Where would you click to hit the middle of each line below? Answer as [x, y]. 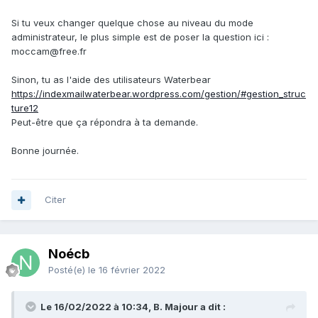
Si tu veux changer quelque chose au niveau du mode [132, 23]
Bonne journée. [45, 151]
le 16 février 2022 [127, 270]
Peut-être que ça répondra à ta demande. [105, 122]
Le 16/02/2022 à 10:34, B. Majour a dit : [133, 307]
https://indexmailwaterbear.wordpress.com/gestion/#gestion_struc [159, 94]
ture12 [25, 108]
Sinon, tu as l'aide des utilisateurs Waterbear [111, 80]
